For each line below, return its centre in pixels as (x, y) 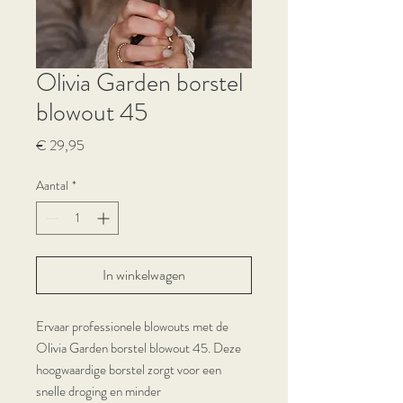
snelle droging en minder (99, 391)
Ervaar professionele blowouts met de (132, 327)
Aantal (52, 185)
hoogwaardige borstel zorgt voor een (129, 370)
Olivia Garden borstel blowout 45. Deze (139, 348)
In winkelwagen (144, 275)
